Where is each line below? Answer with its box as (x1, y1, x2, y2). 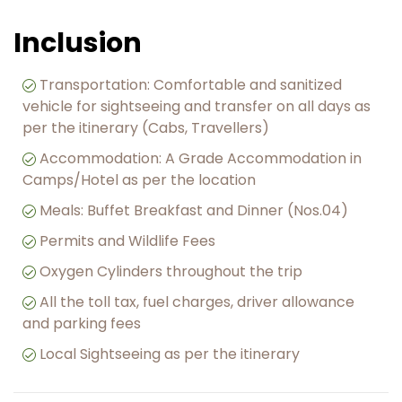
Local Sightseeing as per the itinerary (39, 343, 300, 364)
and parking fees (22, 312, 141, 334)
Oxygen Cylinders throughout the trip (39, 260, 302, 282)
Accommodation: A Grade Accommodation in (39, 147, 362, 169)
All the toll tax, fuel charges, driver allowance (39, 291, 354, 312)
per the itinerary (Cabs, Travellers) (22, 117, 269, 138)
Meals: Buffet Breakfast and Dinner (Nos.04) (39, 199, 348, 221)
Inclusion (13, 23, 142, 62)
